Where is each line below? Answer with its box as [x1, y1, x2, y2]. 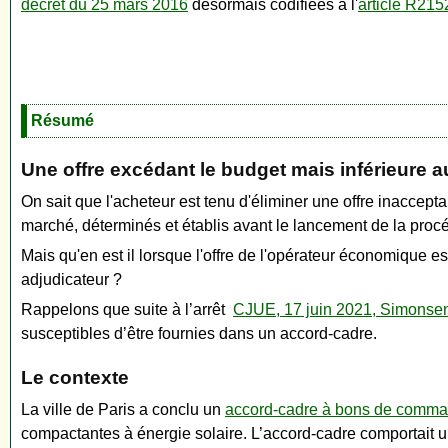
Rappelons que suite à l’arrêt [21, 301, 233, 319]
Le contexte [21, 367, 129, 389]
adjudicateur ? [21, 271, 122, 289]
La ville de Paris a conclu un [21, 401, 225, 419]
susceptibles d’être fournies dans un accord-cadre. [21, 325, 377, 343]
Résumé [31, 112, 94, 130]
